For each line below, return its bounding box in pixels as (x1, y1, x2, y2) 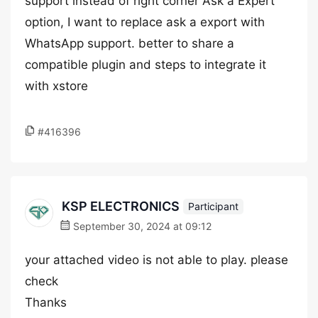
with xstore (25, 79, 88, 93)
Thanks (25, 295, 67, 309)
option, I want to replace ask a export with (25, 15, 265, 29)
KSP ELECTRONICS (62, 199, 180, 214)
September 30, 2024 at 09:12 (70, 220, 212, 232)
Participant (188, 199, 238, 212)
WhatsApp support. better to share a (25, 36, 234, 50)
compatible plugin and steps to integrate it (25, 57, 266, 72)
